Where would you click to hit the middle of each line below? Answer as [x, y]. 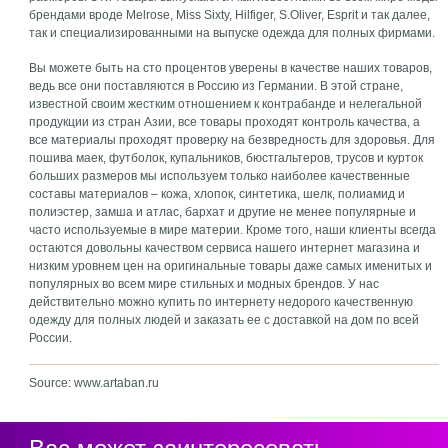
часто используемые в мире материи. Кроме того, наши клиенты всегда [233, 230]
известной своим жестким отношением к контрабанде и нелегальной [226, 104]
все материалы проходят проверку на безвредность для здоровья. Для [232, 140]
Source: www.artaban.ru [94, 383]
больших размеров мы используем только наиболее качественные [220, 176]
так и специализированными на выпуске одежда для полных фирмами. [232, 33]
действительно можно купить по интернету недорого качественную [221, 302]
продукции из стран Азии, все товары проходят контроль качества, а [225, 122]
